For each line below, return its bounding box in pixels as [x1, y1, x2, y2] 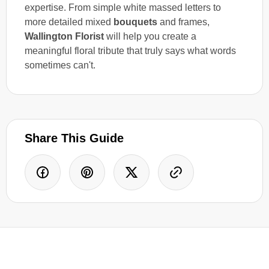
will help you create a [104, 31, 196, 41]
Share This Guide [25, 131, 124, 145]
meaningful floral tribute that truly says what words [25, 45, 236, 56]
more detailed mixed [25, 16, 113, 27]
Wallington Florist [25, 31, 104, 41]
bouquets [113, 16, 157, 27]
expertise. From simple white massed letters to [25, 2, 221, 13]
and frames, [157, 16, 210, 27]
